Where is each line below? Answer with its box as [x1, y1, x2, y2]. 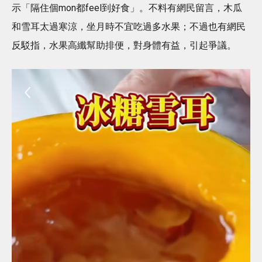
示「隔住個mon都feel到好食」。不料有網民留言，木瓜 [12, 2, 242, 13]
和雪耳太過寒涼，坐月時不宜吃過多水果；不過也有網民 [12, 20, 246, 32]
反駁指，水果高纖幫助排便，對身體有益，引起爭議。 [12, 39, 236, 51]
